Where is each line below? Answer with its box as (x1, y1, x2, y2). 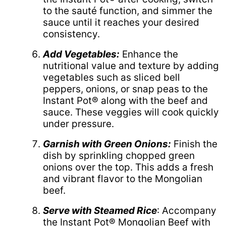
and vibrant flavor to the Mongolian (43, 173, 202, 185)
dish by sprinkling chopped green (43, 149, 195, 161)
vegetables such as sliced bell (43, 71, 180, 83)
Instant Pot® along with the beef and (43, 94, 208, 106)
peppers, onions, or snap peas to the (43, 83, 208, 95)
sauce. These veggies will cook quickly (43, 106, 219, 118)
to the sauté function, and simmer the (43, 5, 212, 17)
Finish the (171, 138, 217, 150)
